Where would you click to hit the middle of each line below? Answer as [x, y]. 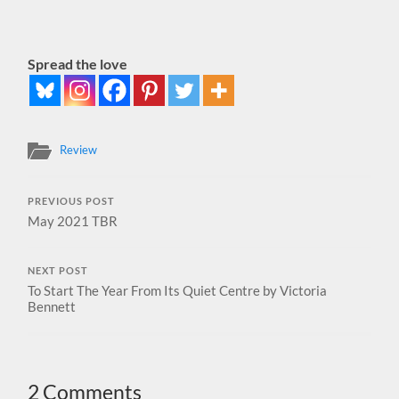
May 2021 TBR [73, 220]
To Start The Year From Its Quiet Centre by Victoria [178, 290]
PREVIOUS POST [72, 201]
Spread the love [78, 63]
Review [79, 149]
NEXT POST [58, 270]
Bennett [52, 306]
